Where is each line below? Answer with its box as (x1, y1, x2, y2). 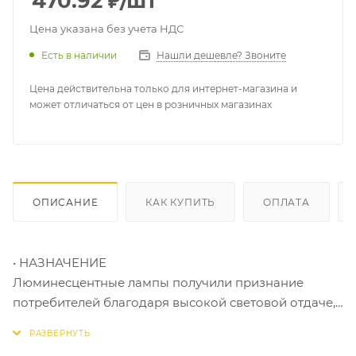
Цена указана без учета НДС (29, 22, 184, 35)
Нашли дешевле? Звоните (157, 49, 286, 61)
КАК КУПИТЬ (145, 195, 216, 208)
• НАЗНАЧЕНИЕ (13, 254, 106, 270)
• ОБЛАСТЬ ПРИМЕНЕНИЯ (13, 334, 176, 350)
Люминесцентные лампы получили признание (13, 274, 304, 290)
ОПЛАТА (263, 195, 310, 208)
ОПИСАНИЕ (33, 195, 99, 208)
